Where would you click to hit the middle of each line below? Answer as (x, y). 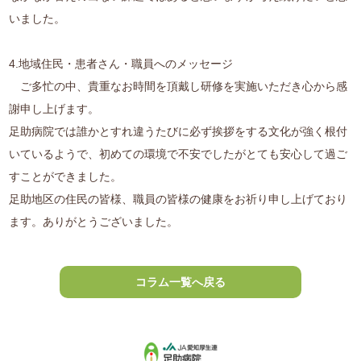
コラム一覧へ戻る (180, 282)
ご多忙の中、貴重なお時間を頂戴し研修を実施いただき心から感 (178, 87)
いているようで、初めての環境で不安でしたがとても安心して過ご (178, 154)
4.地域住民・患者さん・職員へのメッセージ (121, 64)
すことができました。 (66, 177)
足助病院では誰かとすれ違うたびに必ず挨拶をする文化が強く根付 (178, 132)
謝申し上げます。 (54, 109)
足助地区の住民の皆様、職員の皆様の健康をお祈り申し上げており (178, 199)
